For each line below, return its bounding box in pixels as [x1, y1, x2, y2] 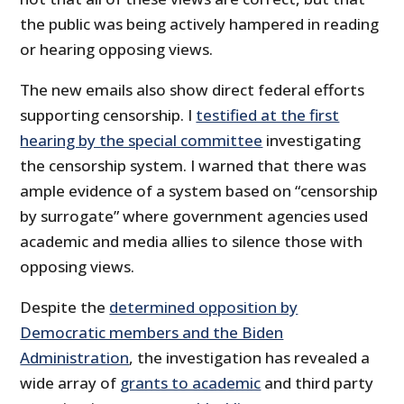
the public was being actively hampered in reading [20, 13, 380, 34]
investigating [262, 129, 362, 151]
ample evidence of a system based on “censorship [20, 179, 379, 201]
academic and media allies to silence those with [20, 230, 363, 252]
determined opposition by [109, 296, 298, 317]
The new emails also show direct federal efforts [20, 78, 365, 100]
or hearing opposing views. [20, 38, 214, 60]
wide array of [20, 372, 121, 393]
